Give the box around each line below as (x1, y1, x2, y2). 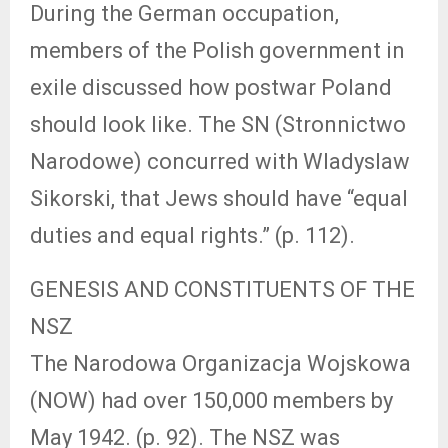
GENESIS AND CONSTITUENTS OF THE (30, 277, 415, 302)
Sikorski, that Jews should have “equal (30, 186, 408, 211)
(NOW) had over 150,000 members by (30, 388, 393, 413)
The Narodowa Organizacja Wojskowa (30, 351, 411, 376)
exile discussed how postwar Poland (30, 75, 392, 100)
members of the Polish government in (30, 38, 405, 63)
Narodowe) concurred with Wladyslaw (30, 149, 410, 174)
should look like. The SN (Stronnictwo (30, 112, 406, 137)
